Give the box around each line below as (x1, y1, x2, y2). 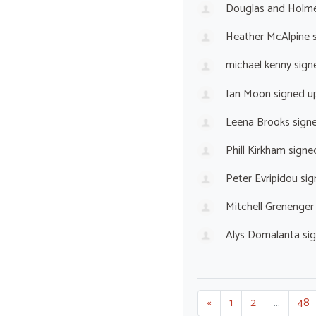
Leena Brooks (225, 112, 290, 132)
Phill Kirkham (225, 140, 286, 160)
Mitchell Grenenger (225, 197, 314, 217)
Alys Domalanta (225, 226, 300, 245)
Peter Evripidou (225, 169, 298, 188)
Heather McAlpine (225, 28, 310, 47)
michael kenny (225, 56, 291, 75)
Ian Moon (225, 84, 271, 104)
